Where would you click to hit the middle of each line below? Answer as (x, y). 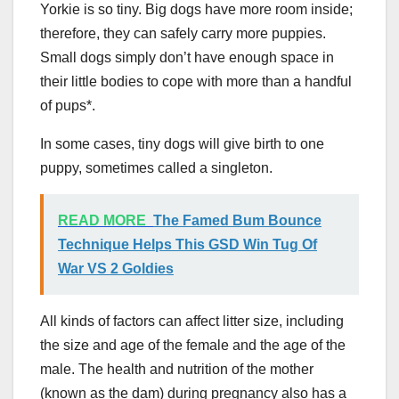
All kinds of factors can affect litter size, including (192, 321)
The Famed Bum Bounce (237, 220)
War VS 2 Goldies (116, 268)
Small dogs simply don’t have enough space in (187, 57)
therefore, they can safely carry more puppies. (183, 33)
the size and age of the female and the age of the (193, 345)
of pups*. (68, 105)
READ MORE (102, 220)
